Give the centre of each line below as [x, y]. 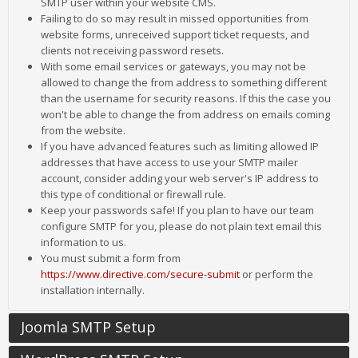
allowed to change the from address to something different [184, 82]
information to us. [84, 242]
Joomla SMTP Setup [88, 327]
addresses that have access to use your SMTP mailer [169, 162]
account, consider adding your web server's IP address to [180, 178]
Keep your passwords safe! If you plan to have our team [177, 210]
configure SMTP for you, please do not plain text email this [181, 226]
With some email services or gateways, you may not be [173, 66]
